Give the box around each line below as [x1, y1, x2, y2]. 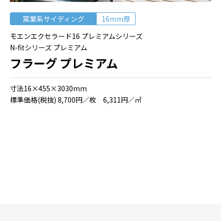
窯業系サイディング [23, 14, 84, 24]
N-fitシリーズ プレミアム [10, 42, 87, 53]
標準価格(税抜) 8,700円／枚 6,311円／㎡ [10, 95, 142, 105]
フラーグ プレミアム [10, 54, 118, 72]
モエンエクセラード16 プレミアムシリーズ [10, 31, 143, 41]
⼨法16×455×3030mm [10, 83, 87, 94]
